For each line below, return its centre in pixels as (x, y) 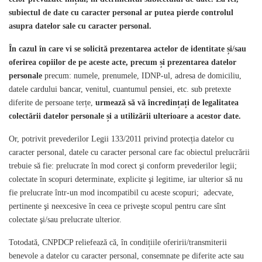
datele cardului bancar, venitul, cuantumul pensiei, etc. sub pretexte (120, 89)
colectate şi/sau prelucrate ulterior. (65, 220)
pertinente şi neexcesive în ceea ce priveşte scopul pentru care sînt (117, 206)
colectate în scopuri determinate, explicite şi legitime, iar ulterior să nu (126, 179)
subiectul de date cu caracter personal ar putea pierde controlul (121, 13)
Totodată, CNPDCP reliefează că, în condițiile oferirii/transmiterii (118, 242)
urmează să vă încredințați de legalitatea (167, 103)
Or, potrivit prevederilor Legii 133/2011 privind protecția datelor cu (121, 139)
